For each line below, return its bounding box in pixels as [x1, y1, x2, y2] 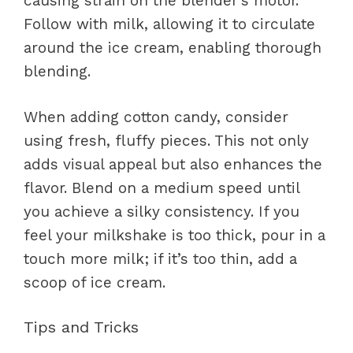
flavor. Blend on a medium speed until [24, 179, 299, 197]
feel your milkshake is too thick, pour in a [24, 226, 325, 244]
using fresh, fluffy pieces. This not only [24, 132, 309, 150]
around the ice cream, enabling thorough [24, 38, 321, 57]
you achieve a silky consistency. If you [24, 203, 299, 221]
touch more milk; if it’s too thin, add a [24, 250, 297, 268]
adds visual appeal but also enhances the [24, 155, 322, 173]
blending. [24, 61, 91, 80]
